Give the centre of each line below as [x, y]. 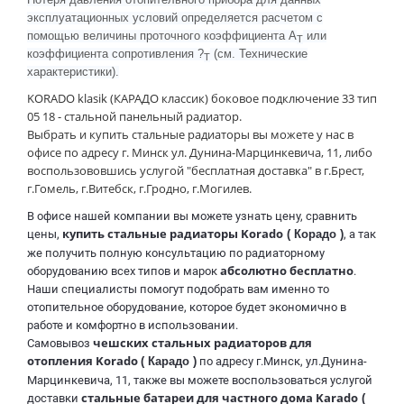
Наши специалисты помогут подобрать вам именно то [178, 289]
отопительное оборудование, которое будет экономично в [187, 308]
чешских [121, 343]
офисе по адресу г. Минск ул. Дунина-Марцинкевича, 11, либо [200, 153]
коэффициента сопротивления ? [115, 55]
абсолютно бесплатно [285, 271]
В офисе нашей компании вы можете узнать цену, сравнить [192, 216]
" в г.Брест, [336, 171]
